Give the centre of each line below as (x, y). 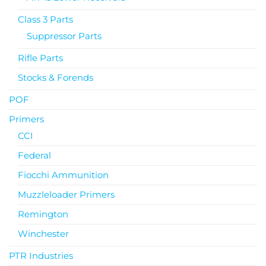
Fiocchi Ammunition (63, 175)
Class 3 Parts (45, 19)
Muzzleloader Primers (66, 194)
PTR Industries (41, 255)
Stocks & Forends (56, 77)
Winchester (43, 233)
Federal (34, 155)
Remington (43, 214)
